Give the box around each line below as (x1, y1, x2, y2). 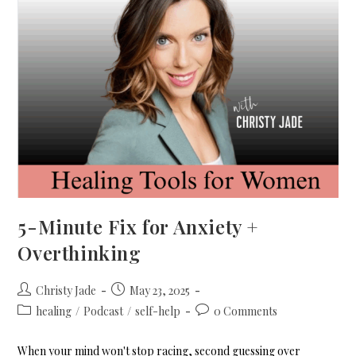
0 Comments (214, 303, 278, 319)
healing (36, 303, 72, 319)
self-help (135, 303, 181, 319)
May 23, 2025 (130, 282, 191, 298)
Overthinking (17, 239, 141, 265)
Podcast (83, 303, 124, 319)
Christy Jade (36, 282, 97, 298)
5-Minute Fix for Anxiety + (17, 213, 259, 239)
